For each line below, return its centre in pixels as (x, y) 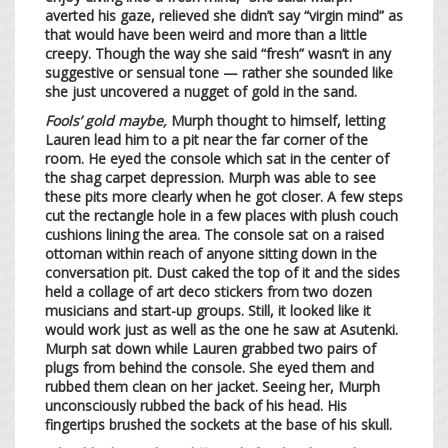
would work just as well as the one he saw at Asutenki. (221, 329)
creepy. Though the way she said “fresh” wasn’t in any (218, 53)
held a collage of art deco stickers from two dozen (208, 291)
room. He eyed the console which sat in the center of (217, 158)
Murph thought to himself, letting (276, 120)
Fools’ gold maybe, (106, 120)
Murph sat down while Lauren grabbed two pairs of (210, 348)
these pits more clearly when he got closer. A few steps (224, 196)
